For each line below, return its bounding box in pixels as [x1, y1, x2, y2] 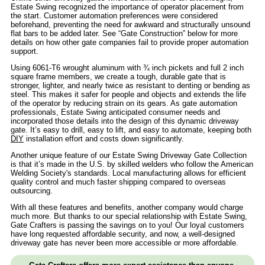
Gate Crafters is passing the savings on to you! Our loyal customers [11, 221, 244, 230]
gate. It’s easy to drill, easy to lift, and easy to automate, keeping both [11, 125, 251, 135]
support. [11, 47, 38, 56]
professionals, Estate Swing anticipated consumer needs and [11, 108, 220, 117]
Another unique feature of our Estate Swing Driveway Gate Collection [11, 151, 247, 160]
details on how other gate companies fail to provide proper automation [11, 38, 248, 47]
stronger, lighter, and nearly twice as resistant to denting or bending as [11, 81, 250, 91]
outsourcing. [11, 186, 53, 196]
